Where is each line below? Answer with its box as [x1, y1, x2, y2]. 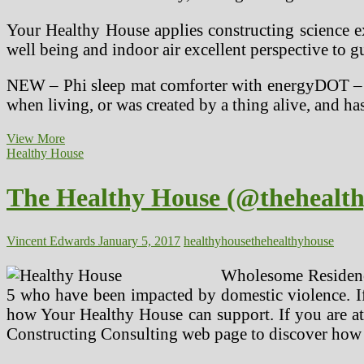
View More [6, 132, 65, 146]
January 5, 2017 [95, 234, 180, 249]
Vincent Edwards [6, 234, 95, 249]
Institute [64, 160, 105, 175]
